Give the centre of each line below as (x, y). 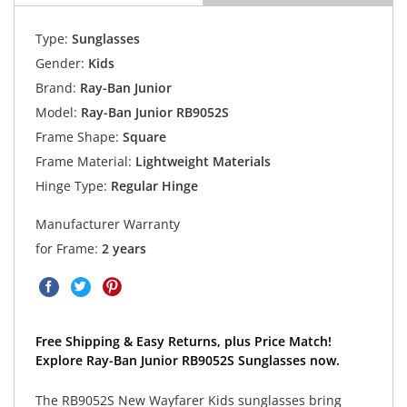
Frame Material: (83, 162)
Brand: (55, 88)
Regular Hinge (152, 186)
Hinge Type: (71, 186)
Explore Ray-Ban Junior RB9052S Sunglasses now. (187, 361)
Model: (56, 113)
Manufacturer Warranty (107, 224)
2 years (124, 249)
